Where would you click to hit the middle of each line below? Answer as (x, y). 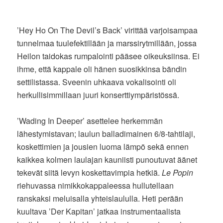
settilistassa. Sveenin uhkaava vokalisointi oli (97, 82)
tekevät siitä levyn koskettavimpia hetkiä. (90, 173)
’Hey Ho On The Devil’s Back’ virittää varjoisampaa (108, 30)
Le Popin (178, 173)
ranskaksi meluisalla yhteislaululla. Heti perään (100, 199)
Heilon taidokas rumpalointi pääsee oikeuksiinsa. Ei (109, 56)
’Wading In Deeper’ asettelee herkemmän (90, 121)
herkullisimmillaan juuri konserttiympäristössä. (98, 95)
